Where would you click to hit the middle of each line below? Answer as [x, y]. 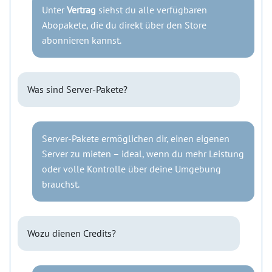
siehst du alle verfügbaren [151, 9]
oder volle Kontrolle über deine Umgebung [131, 168]
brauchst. [61, 184]
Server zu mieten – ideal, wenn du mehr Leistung [143, 153]
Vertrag [81, 9]
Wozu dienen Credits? [72, 233]
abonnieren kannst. [82, 40]
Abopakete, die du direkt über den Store [124, 25]
